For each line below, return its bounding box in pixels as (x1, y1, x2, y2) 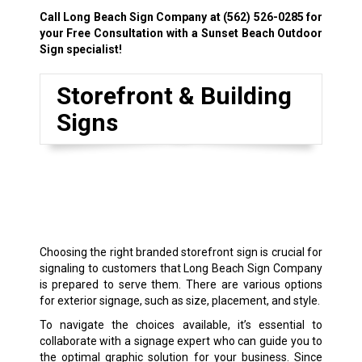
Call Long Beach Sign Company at (39, 10, 224, 23)
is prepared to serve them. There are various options (39, 277, 323, 291)
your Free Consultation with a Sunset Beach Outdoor (39, 26, 323, 40)
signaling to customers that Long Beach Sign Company (39, 261, 323, 275)
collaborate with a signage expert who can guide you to (39, 334, 323, 347)
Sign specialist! (39, 42, 122, 56)
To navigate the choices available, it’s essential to (39, 318, 323, 331)
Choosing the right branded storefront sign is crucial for (39, 245, 323, 259)
